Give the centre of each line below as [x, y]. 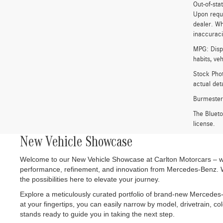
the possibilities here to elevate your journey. [90, 179]
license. [204, 124]
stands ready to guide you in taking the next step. [97, 214]
